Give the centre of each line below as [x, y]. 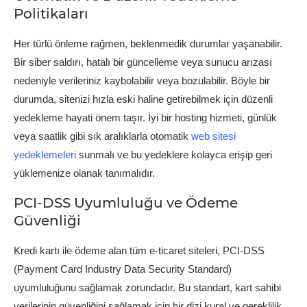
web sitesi [213, 136]
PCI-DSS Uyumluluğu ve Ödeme [126, 202]
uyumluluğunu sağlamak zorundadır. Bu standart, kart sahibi [147, 287]
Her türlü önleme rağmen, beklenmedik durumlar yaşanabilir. [148, 43]
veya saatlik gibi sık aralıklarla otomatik [102, 136]
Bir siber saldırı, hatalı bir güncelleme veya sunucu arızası [143, 62]
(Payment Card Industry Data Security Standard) [123, 269]
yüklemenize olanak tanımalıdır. [84, 173]
